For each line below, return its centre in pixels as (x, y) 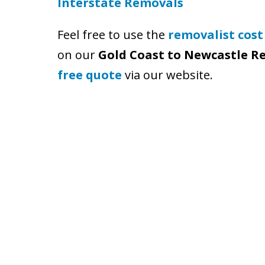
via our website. (167, 75)
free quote (90, 75)
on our (78, 55)
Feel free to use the (113, 35)
